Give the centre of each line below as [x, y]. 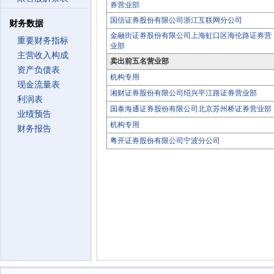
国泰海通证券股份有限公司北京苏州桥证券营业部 [191, 109]
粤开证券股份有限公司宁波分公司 [165, 141]
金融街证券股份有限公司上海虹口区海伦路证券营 [191, 35]
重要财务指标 [43, 41]
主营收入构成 [43, 55]
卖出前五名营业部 [139, 61]
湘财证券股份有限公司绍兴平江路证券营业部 [183, 93]
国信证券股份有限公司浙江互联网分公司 [176, 20]
